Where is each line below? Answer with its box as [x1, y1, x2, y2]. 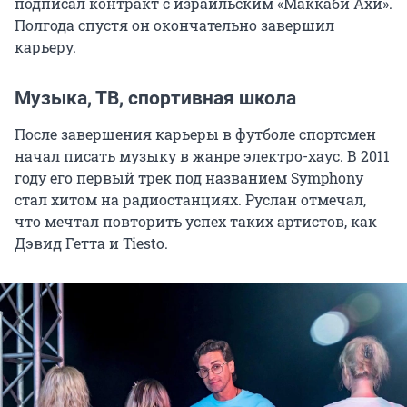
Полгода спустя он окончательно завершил [15, 15, 334, 35]
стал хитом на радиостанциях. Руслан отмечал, [15, 189, 366, 209]
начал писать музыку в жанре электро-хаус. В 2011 [15, 145, 390, 165]
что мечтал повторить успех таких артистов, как [15, 211, 377, 231]
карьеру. [15, 36, 76, 56]
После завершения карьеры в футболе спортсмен [15, 124, 376, 144]
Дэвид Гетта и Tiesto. [15, 233, 168, 253]
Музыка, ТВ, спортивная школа [15, 86, 296, 109]
